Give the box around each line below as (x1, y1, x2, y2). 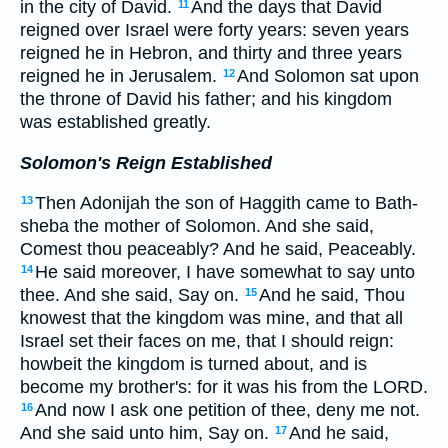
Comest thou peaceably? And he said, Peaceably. (20, 239, 416, 260)
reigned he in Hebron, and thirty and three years (20, 42, 402, 63)
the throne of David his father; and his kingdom (20, 88, 392, 109)
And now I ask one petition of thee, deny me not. (35, 400, 420, 421)
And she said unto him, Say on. (20, 423, 274, 444)
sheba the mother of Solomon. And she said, (20, 216, 374, 237)
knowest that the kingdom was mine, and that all (20, 308, 403, 329)
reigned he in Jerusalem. (20, 65, 222, 86)
